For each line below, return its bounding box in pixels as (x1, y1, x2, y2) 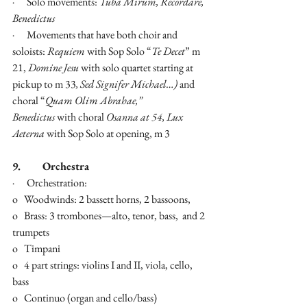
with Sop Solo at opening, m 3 (47, 126, 170, 141)
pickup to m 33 (12, 77, 76, 92)
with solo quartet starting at (81, 60, 195, 75)
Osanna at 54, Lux (106, 110, 185, 125)
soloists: (12, 44, 47, 59)
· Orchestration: (12, 175, 87, 191)
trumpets (12, 225, 49, 240)
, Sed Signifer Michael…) (76, 77, 180, 92)
